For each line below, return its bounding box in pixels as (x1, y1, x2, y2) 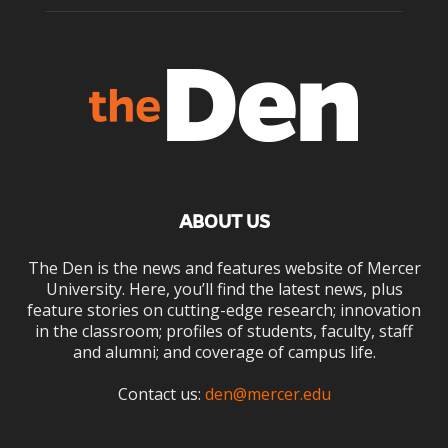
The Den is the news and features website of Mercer (27, 257, 421, 279)
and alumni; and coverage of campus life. (72, 341, 376, 363)
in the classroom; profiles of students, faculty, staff (35, 320, 413, 342)
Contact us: (117, 383, 205, 405)
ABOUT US (178, 212, 270, 232)
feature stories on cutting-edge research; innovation (27, 299, 421, 321)
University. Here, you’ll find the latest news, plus (45, 278, 403, 300)
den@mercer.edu (204, 383, 331, 405)
